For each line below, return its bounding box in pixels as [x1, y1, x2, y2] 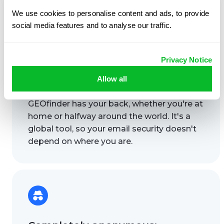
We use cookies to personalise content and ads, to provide [12, 8, 209, 17]
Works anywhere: [28, 77, 120, 89]
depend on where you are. [28, 136, 132, 146]
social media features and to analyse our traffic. [12, 20, 172, 29]
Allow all [97, 74, 127, 83]
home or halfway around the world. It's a [28, 111, 190, 121]
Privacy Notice [160, 55, 212, 64]
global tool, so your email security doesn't [28, 123, 196, 133]
